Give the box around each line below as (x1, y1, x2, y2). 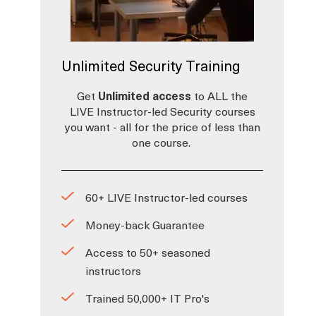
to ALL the (194, 87, 248, 104)
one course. (131, 133, 193, 151)
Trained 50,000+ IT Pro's (85, 289, 209, 307)
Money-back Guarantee (85, 216, 205, 233)
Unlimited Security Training (61, 55, 241, 77)
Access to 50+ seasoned (85, 243, 210, 261)
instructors (85, 262, 141, 279)
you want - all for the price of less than (64, 118, 260, 135)
